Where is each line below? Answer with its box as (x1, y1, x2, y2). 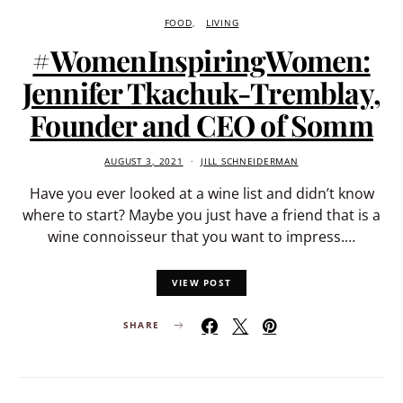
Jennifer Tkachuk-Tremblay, (22, 73, 381, 112)
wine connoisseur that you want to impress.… (48, 227, 355, 247)
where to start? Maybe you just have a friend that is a (22, 205, 381, 226)
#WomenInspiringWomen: (32, 40, 371, 80)
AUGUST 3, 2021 (104, 156, 184, 168)
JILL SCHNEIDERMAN (201, 156, 299, 168)
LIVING (206, 17, 239, 30)
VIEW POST (171, 275, 232, 289)
